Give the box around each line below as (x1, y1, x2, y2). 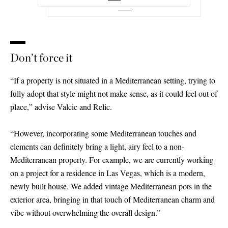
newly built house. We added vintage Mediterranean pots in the (10, 180, 212, 191)
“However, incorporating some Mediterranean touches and (10, 127, 196, 138)
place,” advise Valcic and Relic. (10, 101, 112, 112)
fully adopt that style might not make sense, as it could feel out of (10, 88, 217, 99)
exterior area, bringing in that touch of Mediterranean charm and (10, 193, 215, 205)
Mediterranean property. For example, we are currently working (10, 154, 213, 165)
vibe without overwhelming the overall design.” (10, 207, 160, 218)
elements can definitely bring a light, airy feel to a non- (10, 140, 184, 152)
